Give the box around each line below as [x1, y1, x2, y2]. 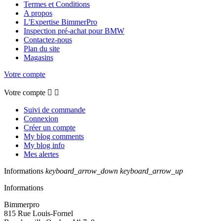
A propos [24, 9, 52, 18]
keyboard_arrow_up [120, 167, 183, 176]
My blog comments [24, 132, 84, 141]
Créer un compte [24, 123, 75, 132]
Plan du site [24, 44, 60, 53]
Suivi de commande [24, 106, 85, 114]
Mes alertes [24, 150, 59, 159]
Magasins [24, 53, 53, 62]
